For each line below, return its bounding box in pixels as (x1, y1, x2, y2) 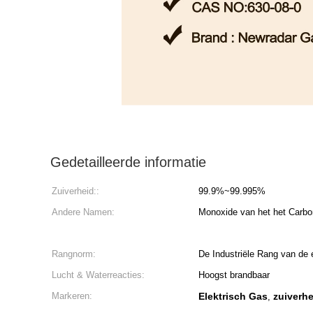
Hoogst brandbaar (198, 270, 270, 280)
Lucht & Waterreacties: (52, 270, 145, 280)
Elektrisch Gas (198, 291, 268, 302)
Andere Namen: (52, 207, 115, 217)
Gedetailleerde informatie (50, 154, 206, 170)
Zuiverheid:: (52, 186, 99, 196)
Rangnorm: (52, 249, 96, 259)
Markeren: (52, 291, 92, 301)
